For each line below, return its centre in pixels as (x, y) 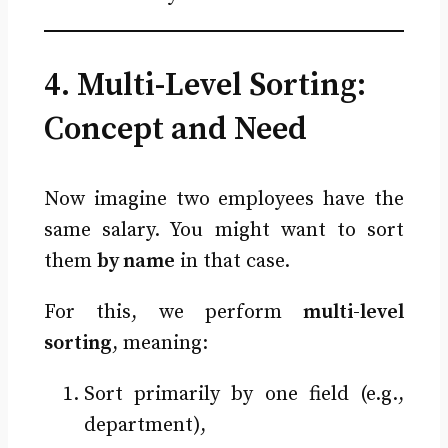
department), (144, 426)
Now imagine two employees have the (224, 200)
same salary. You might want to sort (224, 231)
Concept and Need (175, 130)
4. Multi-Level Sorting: (204, 86)
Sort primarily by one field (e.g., (244, 395)
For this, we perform (173, 313)
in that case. (232, 262)
